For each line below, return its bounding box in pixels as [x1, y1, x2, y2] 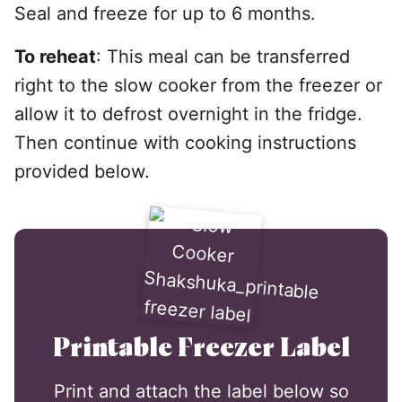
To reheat [14, 46, 96, 67]
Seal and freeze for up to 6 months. [14, 3, 321, 24]
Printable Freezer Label [52, 329, 350, 363]
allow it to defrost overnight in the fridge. [14, 103, 363, 125]
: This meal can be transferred [96, 46, 350, 67]
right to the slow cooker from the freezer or [14, 74, 382, 96]
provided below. [14, 161, 150, 182]
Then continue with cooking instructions [14, 132, 356, 153]
